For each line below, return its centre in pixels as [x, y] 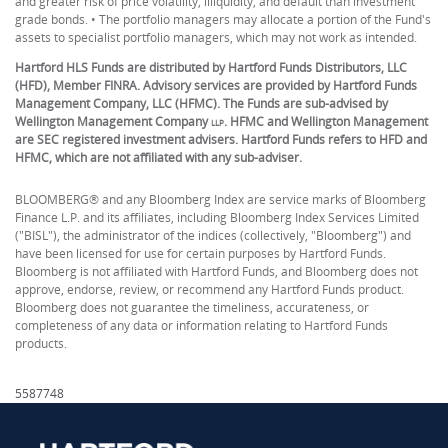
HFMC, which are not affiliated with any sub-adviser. [158, 157]
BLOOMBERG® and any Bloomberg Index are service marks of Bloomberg [220, 199]
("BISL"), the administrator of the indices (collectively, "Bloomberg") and [213, 235]
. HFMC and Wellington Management [326, 121]
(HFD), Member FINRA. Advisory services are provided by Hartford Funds [216, 85]
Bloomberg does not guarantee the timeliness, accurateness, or [192, 307]
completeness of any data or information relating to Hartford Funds [201, 325]
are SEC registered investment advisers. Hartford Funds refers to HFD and [221, 139]
